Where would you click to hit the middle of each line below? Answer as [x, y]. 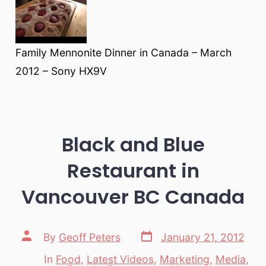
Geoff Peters [89, 237]
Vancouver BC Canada [133, 197]
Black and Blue [133, 145]
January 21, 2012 [202, 237]
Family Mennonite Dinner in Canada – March [123, 52]
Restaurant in [133, 171]
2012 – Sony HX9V [61, 71]
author [37, 245]
